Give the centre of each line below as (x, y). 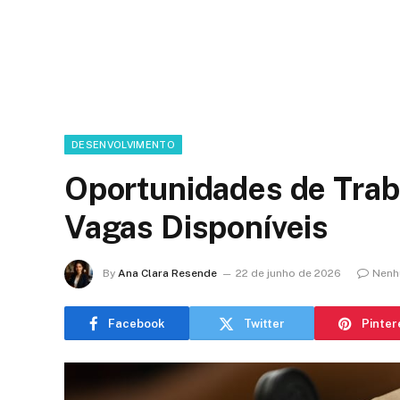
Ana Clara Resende (167, 274)
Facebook (136, 323)
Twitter (264, 323)
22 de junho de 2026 (288, 274)
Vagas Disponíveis (197, 227)
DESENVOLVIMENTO (123, 145)
